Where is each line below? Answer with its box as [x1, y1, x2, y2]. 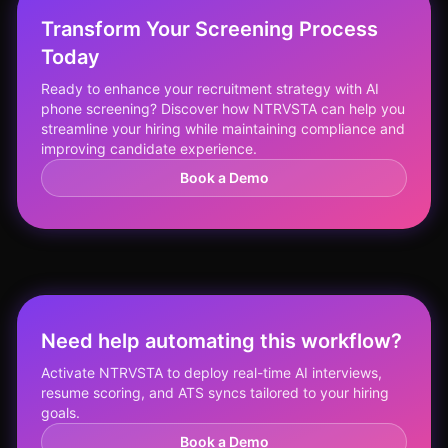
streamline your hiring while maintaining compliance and [41, 120, 405, 137]
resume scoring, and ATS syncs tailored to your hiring [41, 384, 389, 401]
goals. [41, 404, 80, 421]
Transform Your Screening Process [41, 17, 378, 41]
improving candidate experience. [41, 140, 257, 157]
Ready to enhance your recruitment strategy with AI [41, 80, 379, 97]
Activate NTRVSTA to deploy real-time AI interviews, [41, 364, 382, 381]
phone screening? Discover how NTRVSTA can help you [41, 100, 405, 117]
